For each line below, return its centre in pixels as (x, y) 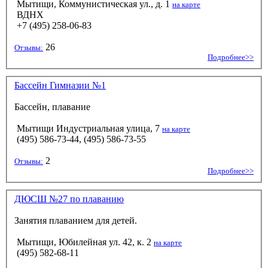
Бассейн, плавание (52, 107)
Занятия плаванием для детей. (76, 221)
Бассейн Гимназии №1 (60, 86)
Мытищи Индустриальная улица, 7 (88, 129)
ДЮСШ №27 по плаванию (69, 199)
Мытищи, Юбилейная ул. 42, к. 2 (84, 242)
